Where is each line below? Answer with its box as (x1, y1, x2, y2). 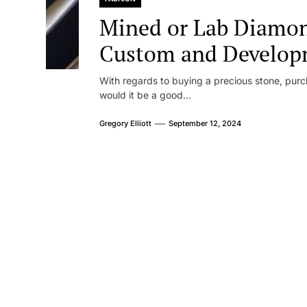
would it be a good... (99, 89, 191, 101)
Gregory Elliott (99, 119, 151, 128)
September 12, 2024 (168, 119, 241, 128)
